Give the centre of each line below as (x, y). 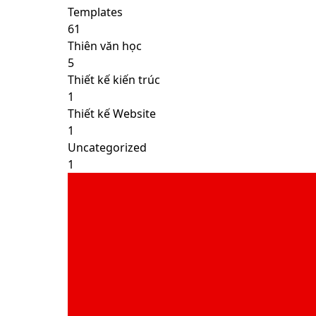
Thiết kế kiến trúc (114, 80)
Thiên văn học (105, 46)
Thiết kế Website (112, 114)
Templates (95, 12)
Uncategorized (107, 147)
